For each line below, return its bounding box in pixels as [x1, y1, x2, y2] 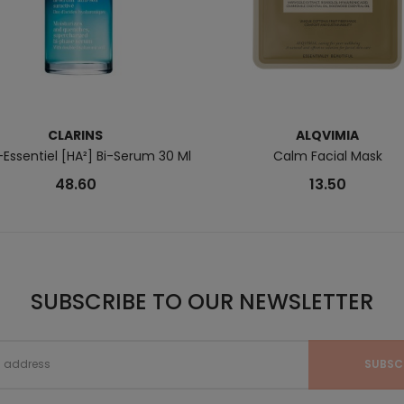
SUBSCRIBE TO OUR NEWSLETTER [31, 286, 373, 317]
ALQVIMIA [296, 125, 360, 144]
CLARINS [48, 125, 104, 144]
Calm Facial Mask [272, 146, 382, 165]
